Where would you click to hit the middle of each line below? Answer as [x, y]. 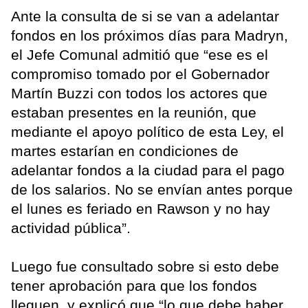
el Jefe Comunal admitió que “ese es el [140, 55]
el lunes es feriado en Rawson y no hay [141, 209]
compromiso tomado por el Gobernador [140, 74]
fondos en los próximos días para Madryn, [150, 36]
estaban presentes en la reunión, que [134, 113]
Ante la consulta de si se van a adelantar [145, 16]
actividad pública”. [71, 228]
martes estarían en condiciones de [125, 151]
